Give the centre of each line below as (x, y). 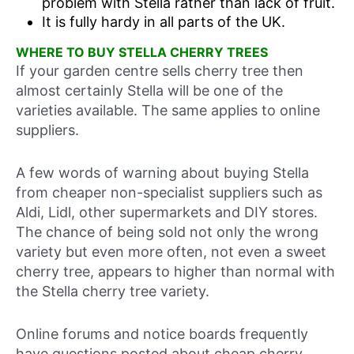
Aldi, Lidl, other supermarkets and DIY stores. (167, 213)
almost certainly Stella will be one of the (149, 91)
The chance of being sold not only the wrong (167, 232)
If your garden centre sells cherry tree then (160, 71)
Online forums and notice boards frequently (162, 334)
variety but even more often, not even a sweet (171, 252)
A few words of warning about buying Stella (162, 173)
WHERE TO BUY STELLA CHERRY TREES (142, 53)
